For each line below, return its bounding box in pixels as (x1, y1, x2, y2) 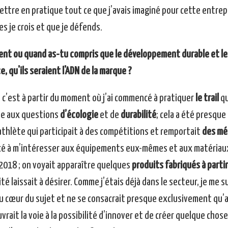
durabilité (120, 110, 156, 121)
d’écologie (60, 110, 98, 121)
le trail (193, 93, 219, 104)
